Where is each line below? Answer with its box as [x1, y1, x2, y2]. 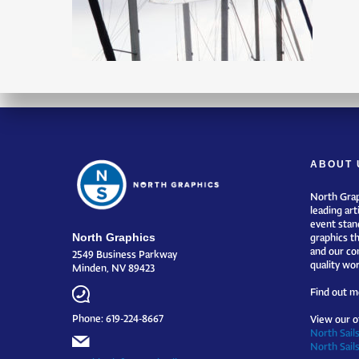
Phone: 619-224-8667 [72, 311, 163, 319]
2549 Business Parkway [72, 247, 177, 255]
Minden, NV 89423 [72, 260, 155, 268]
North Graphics [72, 230, 155, 244]
